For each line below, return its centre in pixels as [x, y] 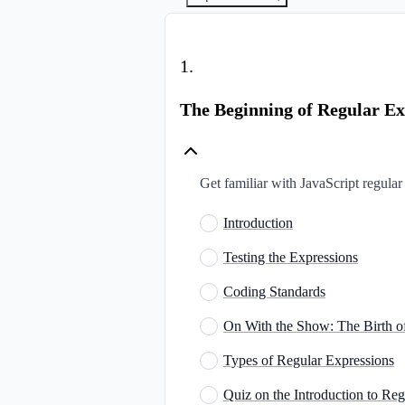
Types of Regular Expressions [309, 360]
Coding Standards [274, 291]
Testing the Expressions [291, 257]
